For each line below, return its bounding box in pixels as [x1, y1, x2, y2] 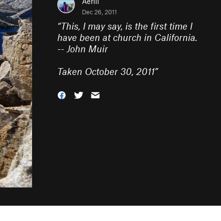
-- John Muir [57, 43, 108, 54]
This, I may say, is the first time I [61, 20, 192, 32]
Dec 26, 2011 [82, 8, 117, 16]
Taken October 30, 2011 [57, 66, 154, 77]
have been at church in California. [57, 32, 197, 43]
